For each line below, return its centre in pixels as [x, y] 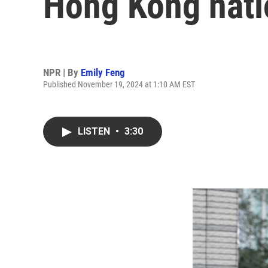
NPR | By [62, 72]
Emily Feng [103, 72]
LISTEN [95, 131]
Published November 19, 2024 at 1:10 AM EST [119, 84]
